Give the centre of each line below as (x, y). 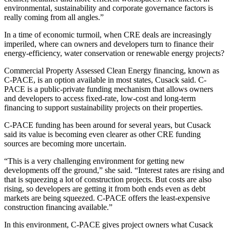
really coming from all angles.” (54, 17)
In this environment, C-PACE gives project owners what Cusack (109, 224)
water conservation (95, 53)
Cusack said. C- (180, 80)
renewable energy (165, 53)
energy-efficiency (32, 53)
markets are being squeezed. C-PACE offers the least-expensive (107, 198)
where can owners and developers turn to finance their (125, 44)
